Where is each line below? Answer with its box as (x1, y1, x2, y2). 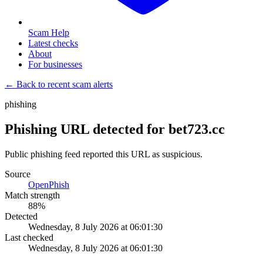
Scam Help (28, 28, 69, 38)
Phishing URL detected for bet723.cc (5, 121, 225, 137)
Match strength (5, 190, 60, 200)
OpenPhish (28, 179, 69, 190)
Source (5, 168, 31, 179)
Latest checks (28, 38, 78, 48)
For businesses (28, 59, 82, 69)
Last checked (5, 232, 53, 242)
